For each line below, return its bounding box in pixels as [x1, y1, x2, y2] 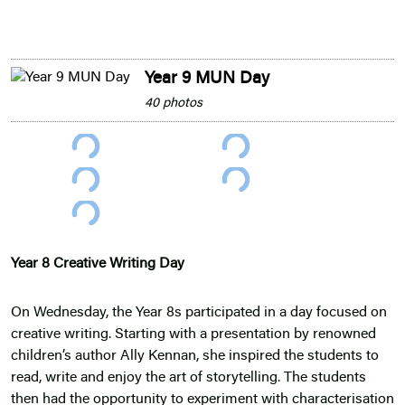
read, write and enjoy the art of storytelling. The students [11, 370, 366, 385]
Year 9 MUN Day [145, 71, 269, 89]
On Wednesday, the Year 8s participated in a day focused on [11, 305, 387, 320]
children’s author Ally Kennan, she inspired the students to [11, 348, 379, 363]
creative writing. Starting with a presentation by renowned [11, 326, 376, 342]
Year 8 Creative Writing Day [11, 256, 184, 271]
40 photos [145, 97, 202, 111]
